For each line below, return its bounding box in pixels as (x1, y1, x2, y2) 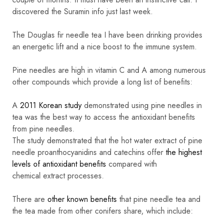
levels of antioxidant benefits (12, 158, 106, 170)
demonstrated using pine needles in (82, 99, 202, 111)
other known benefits (47, 193, 117, 205)
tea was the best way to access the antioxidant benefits (12, 111, 195, 123)
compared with (106, 158, 157, 170)
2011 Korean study (20, 99, 82, 111)
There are (12, 193, 47, 205)
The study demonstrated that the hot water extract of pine (12, 134, 202, 146)
